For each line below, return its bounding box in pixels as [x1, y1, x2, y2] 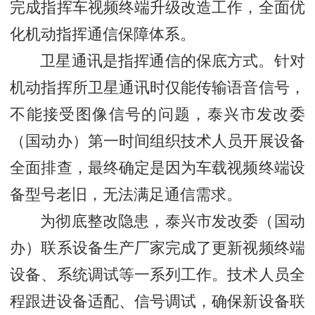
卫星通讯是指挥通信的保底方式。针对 [40, 48, 305, 70]
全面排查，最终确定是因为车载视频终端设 [10, 155, 305, 177]
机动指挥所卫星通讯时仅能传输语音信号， [10, 75, 305, 97]
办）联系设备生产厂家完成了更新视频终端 [10, 235, 305, 257]
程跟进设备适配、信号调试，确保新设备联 [10, 288, 305, 311]
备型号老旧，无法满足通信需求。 [10, 181, 243, 204]
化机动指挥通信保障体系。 [10, 21, 196, 44]
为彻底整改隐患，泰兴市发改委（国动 [40, 208, 305, 231]
